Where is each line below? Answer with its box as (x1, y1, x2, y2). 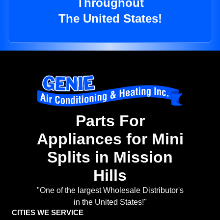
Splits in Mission (47, 148, 173, 166)
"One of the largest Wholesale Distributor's (36, 186, 184, 195)
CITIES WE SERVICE (12, 208, 83, 217)
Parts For (75, 112, 145, 130)
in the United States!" (73, 198, 147, 207)
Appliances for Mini (36, 130, 184, 148)
